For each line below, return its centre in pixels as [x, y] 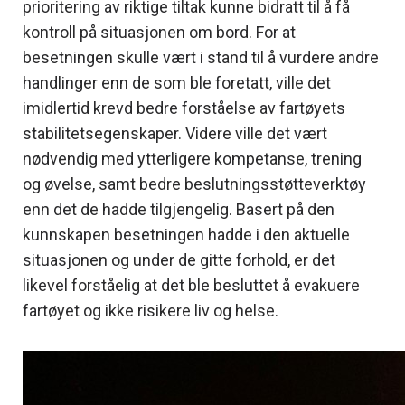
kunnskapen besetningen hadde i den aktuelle [186, 234]
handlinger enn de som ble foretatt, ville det [177, 82]
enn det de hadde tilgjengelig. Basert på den [179, 209]
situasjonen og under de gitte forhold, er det [179, 259]
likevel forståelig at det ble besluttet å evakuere [191, 285]
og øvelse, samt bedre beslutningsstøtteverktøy [194, 184]
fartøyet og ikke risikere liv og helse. [151, 310]
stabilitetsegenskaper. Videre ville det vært [175, 133]
